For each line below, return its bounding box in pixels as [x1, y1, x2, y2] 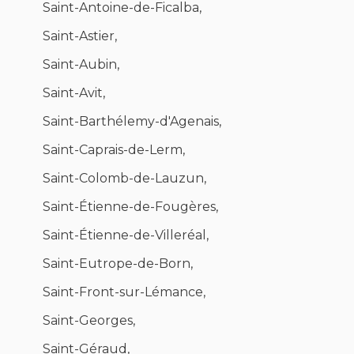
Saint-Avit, [43, 85, 105, 101]
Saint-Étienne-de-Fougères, [43, 199, 218, 215]
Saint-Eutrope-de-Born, [43, 256, 193, 272]
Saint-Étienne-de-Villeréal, [43, 228, 209, 243]
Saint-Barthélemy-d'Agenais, [43, 114, 221, 130]
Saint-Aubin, [43, 57, 119, 73]
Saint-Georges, [43, 313, 135, 329]
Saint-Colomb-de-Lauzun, [43, 171, 206, 186]
